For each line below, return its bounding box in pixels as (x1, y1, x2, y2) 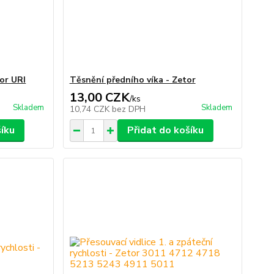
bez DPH (111, 103, 146, 116)
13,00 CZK (69, 89, 130, 106)
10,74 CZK (69, 103, 112, 116)
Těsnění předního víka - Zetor (69, 74, 196, 86)
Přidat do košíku (127, 124, 204, 138)
